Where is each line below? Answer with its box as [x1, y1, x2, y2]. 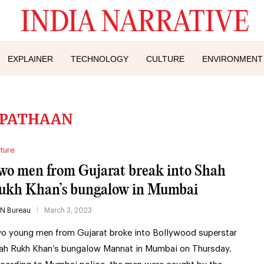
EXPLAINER [8, 54, 53, 64]
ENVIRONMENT [202, 54, 263, 64]
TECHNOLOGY [71, 54, 128, 64]
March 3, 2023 [44, 206, 92, 214]
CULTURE [146, 54, 184, 64]
